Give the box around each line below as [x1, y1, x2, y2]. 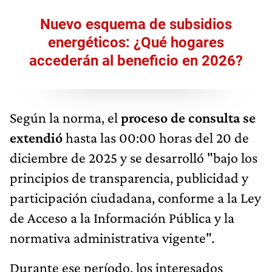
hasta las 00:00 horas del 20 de [63, 129, 249, 146]
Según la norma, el [10, 109, 118, 126]
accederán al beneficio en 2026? [29, 52, 243, 69]
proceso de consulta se [118, 109, 256, 126]
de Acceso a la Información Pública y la [10, 209, 234, 226]
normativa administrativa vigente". [10, 229, 214, 246]
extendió [10, 129, 63, 146]
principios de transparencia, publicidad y [10, 169, 248, 186]
